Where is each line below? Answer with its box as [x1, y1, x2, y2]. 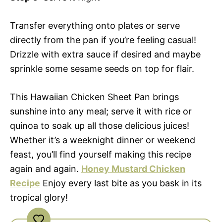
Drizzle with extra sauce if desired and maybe [10, 49, 201, 59]
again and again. [10, 163, 81, 174]
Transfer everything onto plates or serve [10, 20, 180, 31]
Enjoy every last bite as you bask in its [40, 177, 202, 188]
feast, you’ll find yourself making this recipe [10, 149, 191, 160]
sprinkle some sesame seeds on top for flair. [10, 63, 194, 74]
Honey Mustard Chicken [81, 163, 185, 174]
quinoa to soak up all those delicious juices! [10, 120, 189, 131]
